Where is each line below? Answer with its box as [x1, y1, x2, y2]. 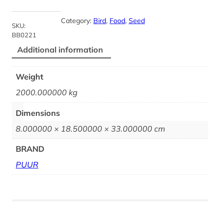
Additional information [17, 45, 104, 55]
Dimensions [16, 108, 60, 118]
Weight [16, 72, 44, 82]
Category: [61, 16, 93, 25]
